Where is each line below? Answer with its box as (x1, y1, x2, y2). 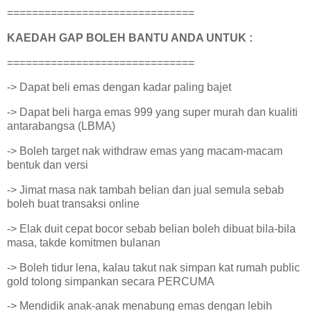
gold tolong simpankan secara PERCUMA (7, 275, 215, 287)
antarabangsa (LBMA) (7, 120, 115, 133)
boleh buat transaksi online (7, 197, 140, 210)
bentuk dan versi (7, 159, 88, 171)
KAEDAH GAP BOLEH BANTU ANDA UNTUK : (7, 31, 253, 44)
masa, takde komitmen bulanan (7, 236, 160, 249)
